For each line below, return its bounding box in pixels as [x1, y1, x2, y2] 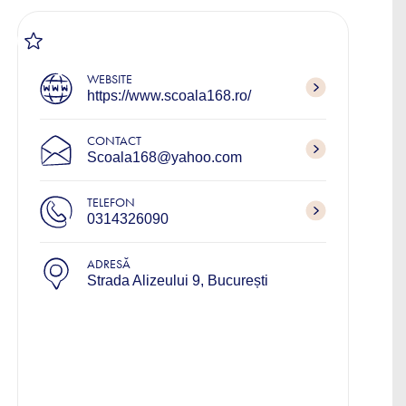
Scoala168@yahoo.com [87, 150, 242, 165]
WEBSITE [87, 72, 132, 87]
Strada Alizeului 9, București [87, 273, 268, 288]
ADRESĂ [87, 256, 130, 272]
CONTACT [87, 133, 141, 149]
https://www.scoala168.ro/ [87, 88, 251, 103]
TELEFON [87, 195, 135, 210]
